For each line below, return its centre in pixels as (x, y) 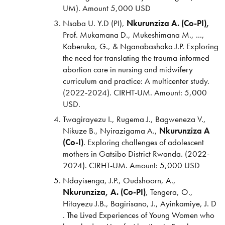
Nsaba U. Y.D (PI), (94, 23)
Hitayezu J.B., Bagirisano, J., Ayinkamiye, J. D (139, 204)
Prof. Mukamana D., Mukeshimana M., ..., (133, 34)
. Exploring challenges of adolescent (143, 142)
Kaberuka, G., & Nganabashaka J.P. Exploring (140, 46)
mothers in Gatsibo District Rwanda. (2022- (136, 154)
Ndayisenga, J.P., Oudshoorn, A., (119, 181)
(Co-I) (73, 142)
